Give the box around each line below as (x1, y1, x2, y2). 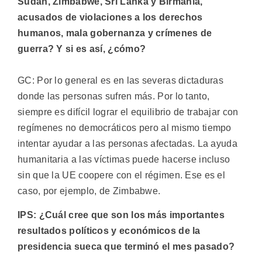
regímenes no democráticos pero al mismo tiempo (18, 123, 232, 133)
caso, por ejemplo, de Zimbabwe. (18, 186, 161, 196)
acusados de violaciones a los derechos (18, 12, 203, 23)
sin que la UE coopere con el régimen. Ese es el (18, 170, 226, 181)
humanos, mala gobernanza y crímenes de (18, 28, 212, 39)
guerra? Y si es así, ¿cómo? (18, 44, 146, 54)
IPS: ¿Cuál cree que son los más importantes (18, 210, 225, 220)
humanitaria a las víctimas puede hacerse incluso (18, 154, 230, 165)
